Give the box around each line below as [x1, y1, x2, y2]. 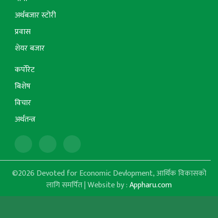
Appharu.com [129, 179, 172, 192]
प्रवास [15, 25, 31, 39]
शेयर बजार [15, 42, 45, 55]
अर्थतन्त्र [15, 113, 36, 127]
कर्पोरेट [15, 63, 35, 77]
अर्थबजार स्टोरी [15, 9, 56, 22]
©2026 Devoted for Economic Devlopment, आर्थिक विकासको [12, 167, 206, 181]
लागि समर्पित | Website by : [46, 179, 129, 192]
